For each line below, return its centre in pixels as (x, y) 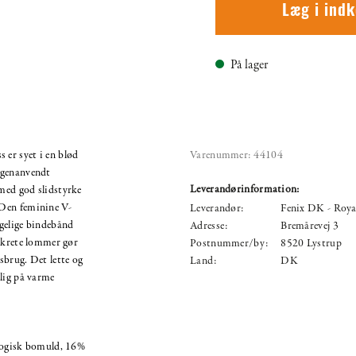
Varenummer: (221, 155)
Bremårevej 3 (310, 226)
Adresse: (209, 226)
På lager (250, 65)
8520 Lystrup (311, 243)
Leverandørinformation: (245, 189)
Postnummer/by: (229, 243)
